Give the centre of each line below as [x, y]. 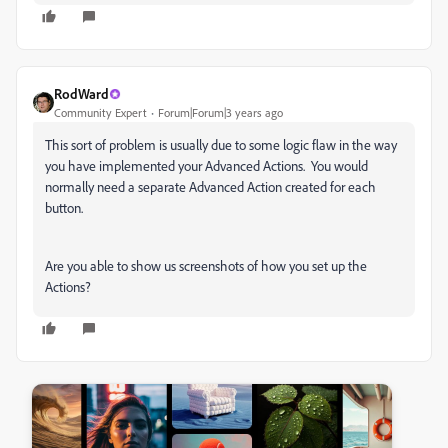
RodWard [81, 94]
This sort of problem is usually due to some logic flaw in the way [221, 145]
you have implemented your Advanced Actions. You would [206, 166]
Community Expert [100, 113]
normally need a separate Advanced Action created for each [210, 187]
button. [64, 208]
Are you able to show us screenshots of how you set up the [206, 266]
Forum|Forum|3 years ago [220, 113]
